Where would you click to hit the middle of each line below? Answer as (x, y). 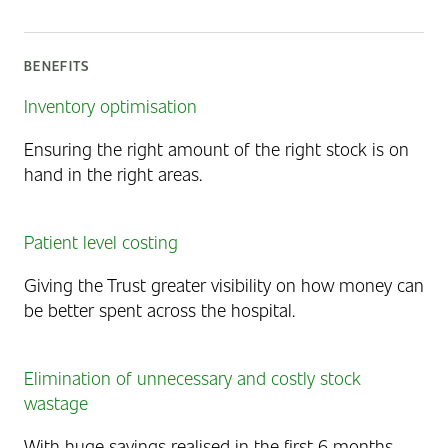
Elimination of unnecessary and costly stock (192, 377)
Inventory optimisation (110, 105)
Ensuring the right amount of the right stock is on (216, 148)
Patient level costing (101, 241)
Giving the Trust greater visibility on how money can (224, 284)
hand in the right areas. (113, 173)
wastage (56, 402)
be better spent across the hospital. (159, 309)
